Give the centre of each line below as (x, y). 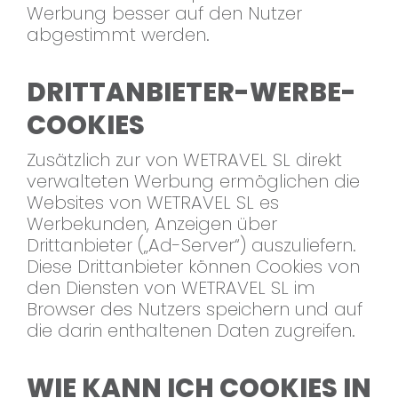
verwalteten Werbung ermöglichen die (193, 182)
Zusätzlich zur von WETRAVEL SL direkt (184, 160)
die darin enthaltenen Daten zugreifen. (191, 331)
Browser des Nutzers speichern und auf (195, 310)
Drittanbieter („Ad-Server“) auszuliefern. (191, 246)
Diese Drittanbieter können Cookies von (193, 267)
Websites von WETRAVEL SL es (153, 203)
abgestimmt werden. (118, 35)
